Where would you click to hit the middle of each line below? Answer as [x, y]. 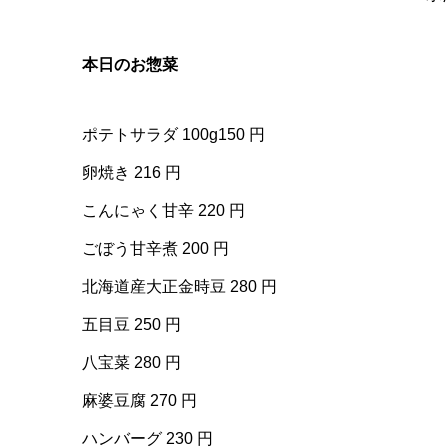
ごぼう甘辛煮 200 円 [155, 248]
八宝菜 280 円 [131, 362]
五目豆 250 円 [131, 324]
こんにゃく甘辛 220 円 [163, 210]
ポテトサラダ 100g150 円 [173, 134]
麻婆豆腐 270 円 [139, 400]
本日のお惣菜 [130, 64]
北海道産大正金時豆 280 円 [179, 286]
